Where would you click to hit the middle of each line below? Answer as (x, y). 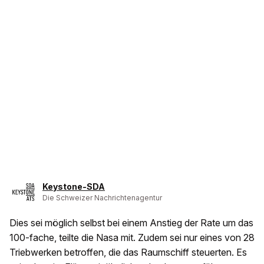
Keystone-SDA (74, 187)
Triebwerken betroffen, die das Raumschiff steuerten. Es (128, 252)
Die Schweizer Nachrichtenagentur (102, 198)
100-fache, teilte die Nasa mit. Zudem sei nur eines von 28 (132, 237)
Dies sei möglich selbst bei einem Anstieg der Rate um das (131, 223)
